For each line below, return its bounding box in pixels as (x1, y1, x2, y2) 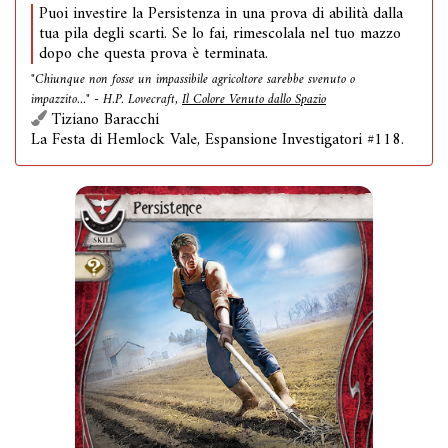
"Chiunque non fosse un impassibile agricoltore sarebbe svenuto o (31, 68, 355, 92)
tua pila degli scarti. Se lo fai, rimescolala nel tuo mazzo (39, 20, 401, 48)
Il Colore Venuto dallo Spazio (182, 88, 326, 112)
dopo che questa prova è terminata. (39, 40, 268, 68)
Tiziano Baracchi (47, 106, 159, 134)
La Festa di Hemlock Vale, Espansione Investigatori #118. (31, 126, 404, 154)
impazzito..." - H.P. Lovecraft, (31, 88, 182, 112)
